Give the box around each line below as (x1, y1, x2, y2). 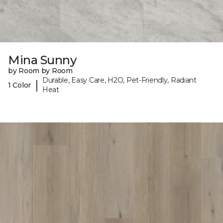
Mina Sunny (8, 53, 77, 68)
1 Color (8, 80, 31, 90)
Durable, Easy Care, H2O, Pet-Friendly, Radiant (42, 76, 197, 85)
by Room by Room (8, 66, 73, 76)
